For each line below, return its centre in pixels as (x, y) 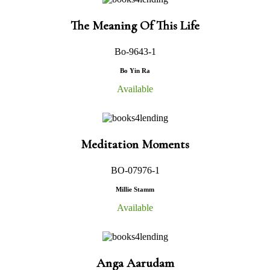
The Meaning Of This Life (135, 25)
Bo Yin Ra (135, 70)
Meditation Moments (135, 144)
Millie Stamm (135, 189)
